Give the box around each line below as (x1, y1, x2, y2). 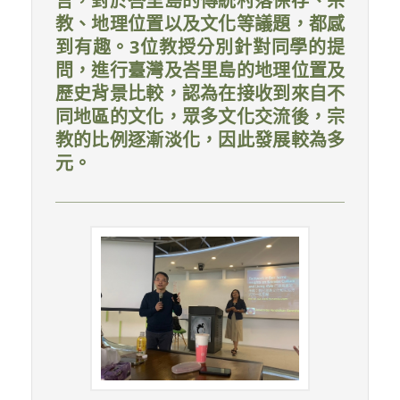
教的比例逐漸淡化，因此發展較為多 (54, 127, 346, 152)
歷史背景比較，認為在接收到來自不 (54, 80, 346, 105)
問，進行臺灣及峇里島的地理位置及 (54, 57, 346, 82)
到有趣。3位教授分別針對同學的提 (54, 34, 346, 59)
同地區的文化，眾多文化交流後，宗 (54, 104, 346, 129)
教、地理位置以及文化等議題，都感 (54, 11, 346, 36)
